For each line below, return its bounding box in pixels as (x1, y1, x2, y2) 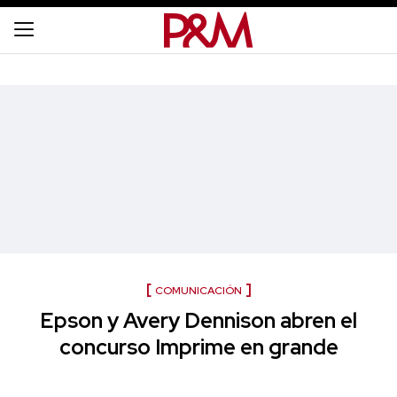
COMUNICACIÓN (154, 284, 242, 298)
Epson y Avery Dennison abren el (40, 307, 357, 334)
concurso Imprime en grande (58, 333, 339, 361)
